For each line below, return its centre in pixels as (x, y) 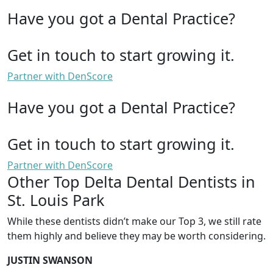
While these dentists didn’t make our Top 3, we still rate (134, 221)
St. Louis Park (56, 200)
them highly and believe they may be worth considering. (136, 236)
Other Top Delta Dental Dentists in (131, 181)
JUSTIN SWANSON (50, 260)
